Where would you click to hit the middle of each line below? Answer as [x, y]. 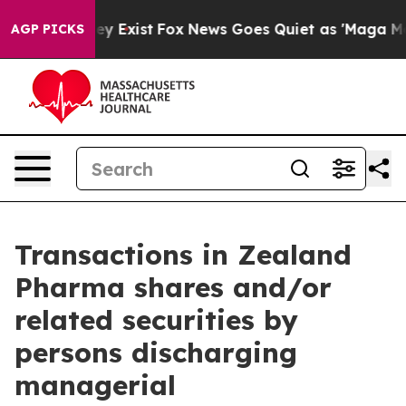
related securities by [156, 320]
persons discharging [156, 353]
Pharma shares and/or [173, 287]
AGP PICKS [48, 29]
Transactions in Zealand [183, 255]
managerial [95, 385]
